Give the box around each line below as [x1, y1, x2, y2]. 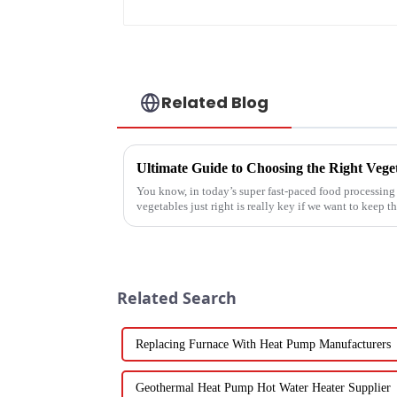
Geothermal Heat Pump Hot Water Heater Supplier [136, 380, 391, 394]
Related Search [117, 287, 237, 309]
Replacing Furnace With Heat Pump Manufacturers [136, 337, 391, 351]
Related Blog [161, 90, 269, 113]
